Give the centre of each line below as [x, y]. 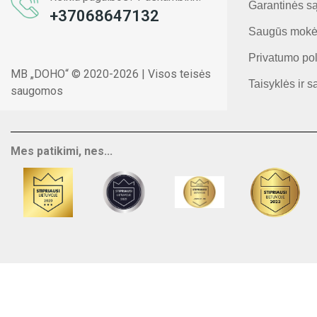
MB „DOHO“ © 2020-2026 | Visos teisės [111, 74]
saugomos [37, 91]
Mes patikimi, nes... [62, 151]
